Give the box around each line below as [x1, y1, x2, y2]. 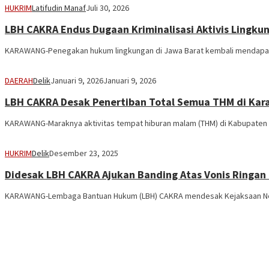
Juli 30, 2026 [86, 2, 129, 14]
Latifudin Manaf [32, 2, 86, 14]
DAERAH [5, 75, 33, 86]
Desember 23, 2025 [49, 148, 118, 159]
